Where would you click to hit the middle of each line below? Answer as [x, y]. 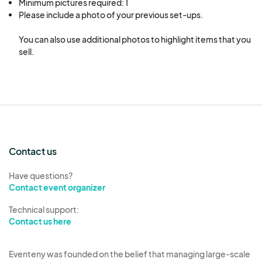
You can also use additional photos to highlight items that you [135, 39]
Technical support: [44, 209]
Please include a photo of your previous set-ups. [111, 14]
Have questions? [41, 175]
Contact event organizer [57, 187]
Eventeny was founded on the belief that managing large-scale [130, 254]
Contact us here [40, 221]
